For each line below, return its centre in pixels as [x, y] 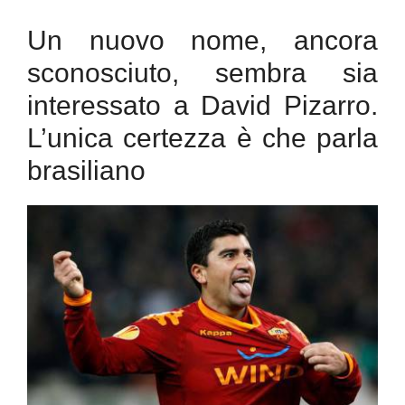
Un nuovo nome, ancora [202, 41]
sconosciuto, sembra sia [202, 73]
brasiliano [86, 171]
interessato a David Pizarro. [202, 106]
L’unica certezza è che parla [202, 138]
